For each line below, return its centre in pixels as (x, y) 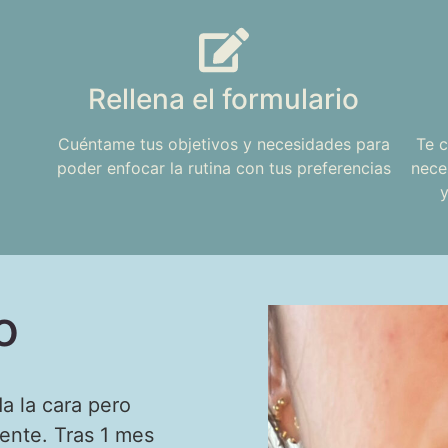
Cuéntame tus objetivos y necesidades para (223, 144)
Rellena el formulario (224, 99)
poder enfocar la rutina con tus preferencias (223, 168)
